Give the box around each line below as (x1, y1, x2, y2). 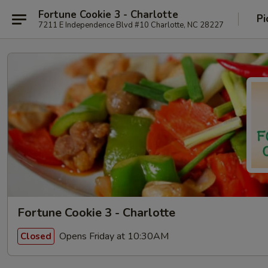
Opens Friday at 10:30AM (57, 229, 169, 243)
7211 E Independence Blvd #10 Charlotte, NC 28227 (38, 19, 224, 31)
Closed (20, 230, 51, 242)
